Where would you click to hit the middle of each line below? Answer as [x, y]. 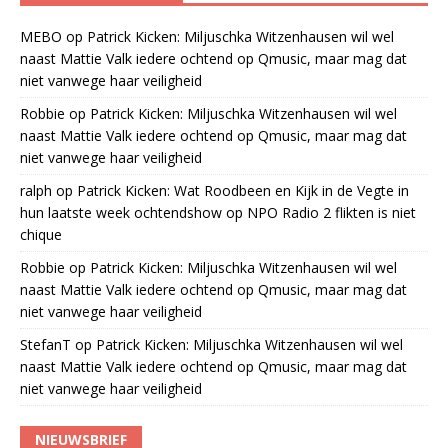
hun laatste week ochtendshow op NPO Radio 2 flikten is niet [218, 212]
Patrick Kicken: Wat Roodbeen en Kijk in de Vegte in [243, 190]
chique [41, 234]
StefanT [45, 344]
